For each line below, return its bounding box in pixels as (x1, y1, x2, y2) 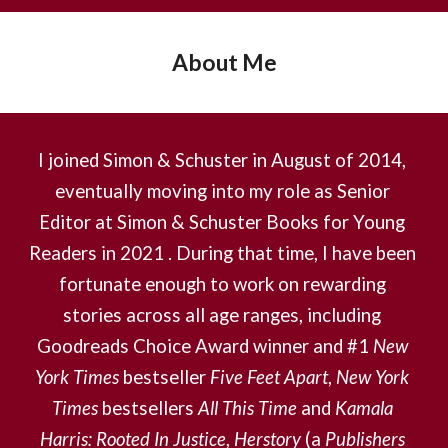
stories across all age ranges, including (63, 304, 381, 326)
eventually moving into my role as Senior (54, 180, 390, 202)
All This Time (197, 397, 297, 419)
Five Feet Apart (210, 366, 328, 388)
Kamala (334, 397, 393, 419)
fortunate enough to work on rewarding (58, 273, 386, 295)
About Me (171, 49, 277, 76)
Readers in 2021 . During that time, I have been (29, 242, 417, 264)
